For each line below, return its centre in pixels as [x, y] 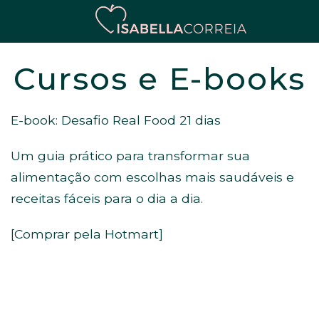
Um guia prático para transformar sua [130, 156]
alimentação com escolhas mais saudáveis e [152, 177]
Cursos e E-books [159, 79]
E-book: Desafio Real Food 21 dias [116, 120]
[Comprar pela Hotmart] [87, 234]
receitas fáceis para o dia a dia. [107, 198]
